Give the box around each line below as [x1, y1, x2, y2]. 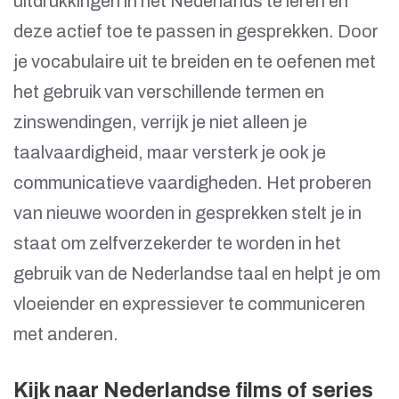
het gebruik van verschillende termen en [13, 82, 324, 102]
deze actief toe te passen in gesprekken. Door [13, 21, 379, 42]
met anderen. [13, 324, 118, 345]
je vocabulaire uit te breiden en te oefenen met [13, 52, 376, 72]
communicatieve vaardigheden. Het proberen [13, 173, 371, 193]
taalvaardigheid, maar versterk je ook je [13, 142, 326, 163]
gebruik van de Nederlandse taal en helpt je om [13, 264, 380, 284]
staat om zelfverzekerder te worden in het [13, 233, 341, 254]
